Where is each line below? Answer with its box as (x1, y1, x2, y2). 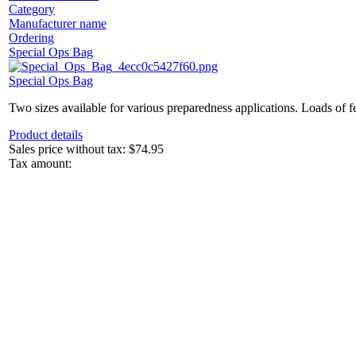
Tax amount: (9, 157, 72, 171)
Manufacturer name (9, 17, 106, 31)
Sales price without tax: (9, 142, 129, 157)
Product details (9, 128, 83, 142)
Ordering (9, 31, 54, 45)
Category (9, 2, 55, 17)
